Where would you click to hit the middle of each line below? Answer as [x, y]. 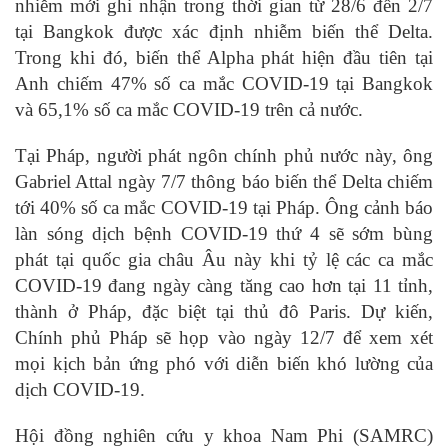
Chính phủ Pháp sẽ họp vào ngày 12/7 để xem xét [224, 337]
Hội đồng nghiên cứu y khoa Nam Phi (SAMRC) [224, 435]
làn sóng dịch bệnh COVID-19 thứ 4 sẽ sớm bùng [224, 233]
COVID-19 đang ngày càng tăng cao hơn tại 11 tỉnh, [224, 285]
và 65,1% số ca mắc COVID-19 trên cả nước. [189, 109]
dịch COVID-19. [80, 389]
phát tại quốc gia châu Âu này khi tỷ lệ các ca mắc [224, 259]
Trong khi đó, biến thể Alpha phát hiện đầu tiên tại [224, 57]
